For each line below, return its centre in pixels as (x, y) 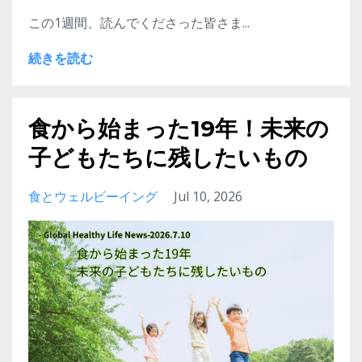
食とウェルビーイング (93, 196)
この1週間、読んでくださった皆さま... (139, 22)
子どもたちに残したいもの (168, 157)
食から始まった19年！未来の (179, 128)
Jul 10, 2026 (208, 196)
